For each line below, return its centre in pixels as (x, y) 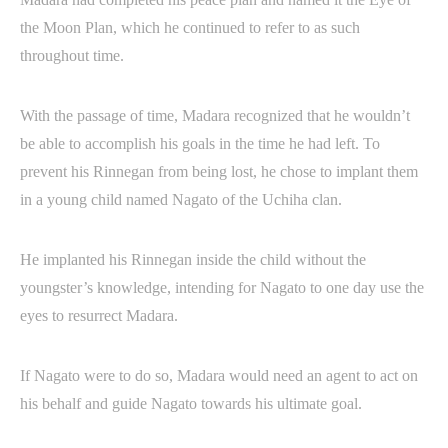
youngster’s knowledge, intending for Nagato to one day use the (222, 287)
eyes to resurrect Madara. (101, 315)
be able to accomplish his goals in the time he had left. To (200, 143)
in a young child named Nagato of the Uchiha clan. (181, 199)
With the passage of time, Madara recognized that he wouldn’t (215, 115)
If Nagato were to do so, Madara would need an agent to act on (219, 375)
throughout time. (74, 55)
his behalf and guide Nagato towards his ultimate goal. (193, 403)
